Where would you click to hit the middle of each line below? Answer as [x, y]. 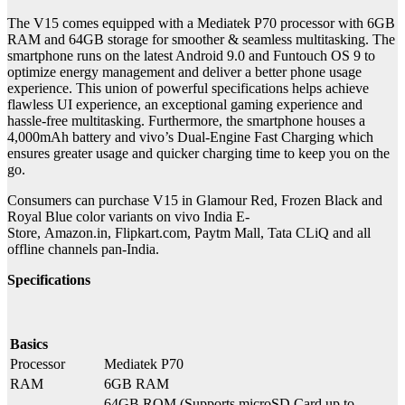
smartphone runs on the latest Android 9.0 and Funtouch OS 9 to [191, 55]
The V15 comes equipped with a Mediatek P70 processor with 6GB [201, 23]
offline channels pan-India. [83, 249]
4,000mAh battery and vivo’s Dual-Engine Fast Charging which [190, 137]
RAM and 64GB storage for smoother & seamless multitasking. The [201, 39]
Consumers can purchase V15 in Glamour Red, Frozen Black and [195, 200]
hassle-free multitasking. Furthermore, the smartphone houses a [186, 120]
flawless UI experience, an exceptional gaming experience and [185, 104]
